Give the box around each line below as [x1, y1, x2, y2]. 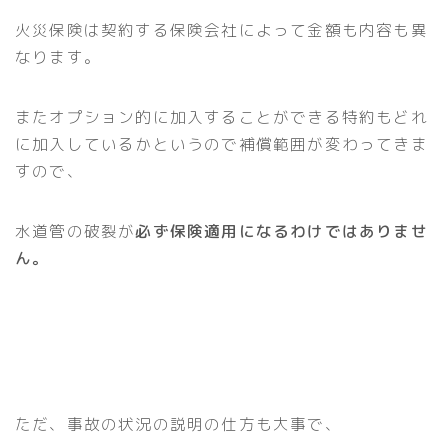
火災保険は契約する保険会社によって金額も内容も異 [15, 18, 428, 41]
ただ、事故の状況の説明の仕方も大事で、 [15, 412, 342, 435]
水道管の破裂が [15, 219, 136, 242]
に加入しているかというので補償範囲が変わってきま [15, 132, 428, 155]
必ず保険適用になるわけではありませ [135, 219, 428, 242]
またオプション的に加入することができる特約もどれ [15, 105, 428, 128]
